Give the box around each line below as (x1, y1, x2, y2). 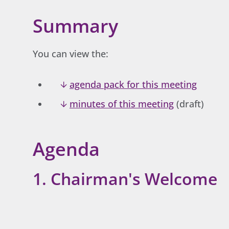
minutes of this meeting (70, 97, 174, 110)
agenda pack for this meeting (70, 78, 197, 90)
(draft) (174, 97, 204, 110)
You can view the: (33, 47, 108, 60)
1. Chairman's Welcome (33, 168, 217, 190)
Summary (33, 13, 118, 38)
